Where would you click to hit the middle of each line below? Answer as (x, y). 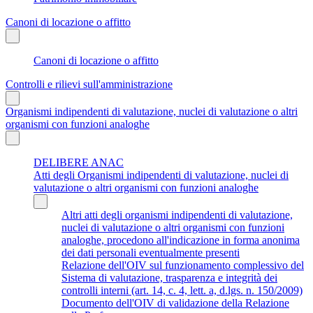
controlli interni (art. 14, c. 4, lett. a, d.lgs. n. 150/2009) (182, 290)
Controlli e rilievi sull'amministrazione (89, 84)
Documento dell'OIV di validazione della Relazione (175, 303)
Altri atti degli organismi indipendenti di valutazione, (177, 214)
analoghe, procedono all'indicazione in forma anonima (181, 240)
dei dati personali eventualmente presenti (151, 252)
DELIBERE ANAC (79, 162)
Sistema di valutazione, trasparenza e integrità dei (169, 277)
